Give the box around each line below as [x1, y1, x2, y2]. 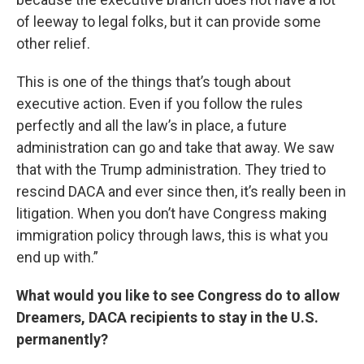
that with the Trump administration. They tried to [16, 161, 326, 179]
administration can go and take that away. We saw [16, 139, 335, 157]
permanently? [16, 331, 108, 349]
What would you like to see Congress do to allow [16, 287, 340, 305]
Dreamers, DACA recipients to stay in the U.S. [16, 309, 318, 327]
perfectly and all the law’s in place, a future [16, 117, 287, 135]
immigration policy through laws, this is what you [16, 227, 328, 245]
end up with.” [16, 249, 98, 266]
